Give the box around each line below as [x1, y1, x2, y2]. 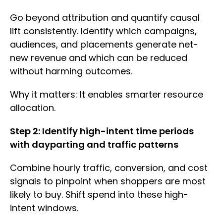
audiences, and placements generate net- [10, 38, 198, 51]
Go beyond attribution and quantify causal [10, 11, 200, 24]
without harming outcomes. [10, 65, 135, 78]
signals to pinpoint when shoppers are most [10, 175, 206, 188]
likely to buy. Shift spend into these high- [10, 188, 188, 201]
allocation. [10, 102, 58, 114]
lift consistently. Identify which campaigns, [10, 25, 197, 38]
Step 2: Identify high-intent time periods [10, 125, 194, 138]
